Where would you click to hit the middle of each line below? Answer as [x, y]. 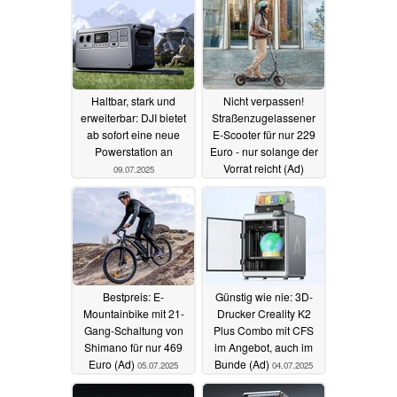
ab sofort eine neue [133, 134]
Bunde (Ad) [243, 363]
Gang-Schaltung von [133, 330]
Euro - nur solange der [264, 151]
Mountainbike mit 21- [133, 313]
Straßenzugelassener [264, 117]
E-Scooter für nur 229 [264, 134]
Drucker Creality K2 [264, 313]
